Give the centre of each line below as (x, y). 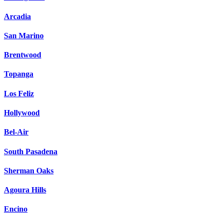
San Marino (24, 35)
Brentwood (23, 55)
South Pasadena (31, 151)
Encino (16, 209)
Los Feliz (19, 93)
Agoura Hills (25, 190)
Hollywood (22, 112)
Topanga (19, 74)
